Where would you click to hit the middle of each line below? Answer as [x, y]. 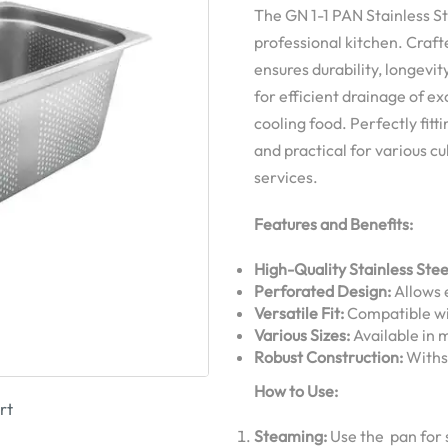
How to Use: [296, 391]
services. [286, 177]
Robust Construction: [328, 357]
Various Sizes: [302, 335]
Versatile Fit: [299, 313]
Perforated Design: [322, 291]
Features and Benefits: [333, 224]
